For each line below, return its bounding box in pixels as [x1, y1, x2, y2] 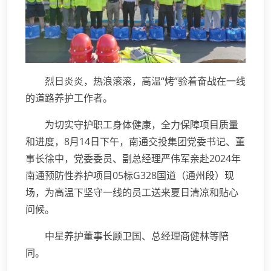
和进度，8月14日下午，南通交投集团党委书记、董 [25, 135, 245, 149]
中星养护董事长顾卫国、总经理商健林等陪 [45, 229, 229, 243]
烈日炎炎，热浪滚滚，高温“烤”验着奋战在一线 [45, 74, 246, 88]
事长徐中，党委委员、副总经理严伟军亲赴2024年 [25, 152, 241, 166]
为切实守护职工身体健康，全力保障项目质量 [45, 118, 238, 132]
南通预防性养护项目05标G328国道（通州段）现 [25, 169, 234, 183]
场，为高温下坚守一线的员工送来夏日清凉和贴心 [25, 186, 238, 200]
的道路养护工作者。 [25, 91, 113, 105]
